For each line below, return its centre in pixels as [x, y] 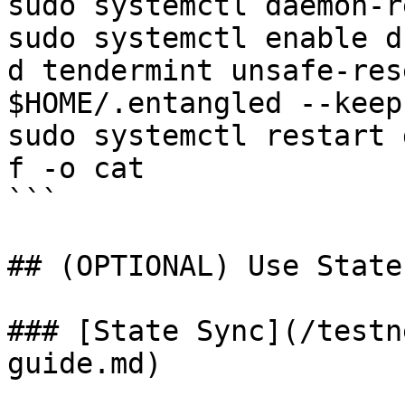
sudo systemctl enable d [205, 38]
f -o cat [76, 168]
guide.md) [85, 363]
